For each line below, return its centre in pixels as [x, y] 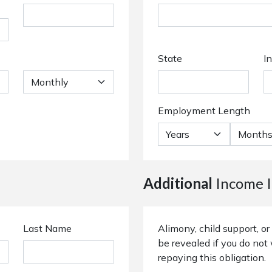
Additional [178, 183]
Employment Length [204, 110]
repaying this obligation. [212, 257]
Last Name [47, 228]
